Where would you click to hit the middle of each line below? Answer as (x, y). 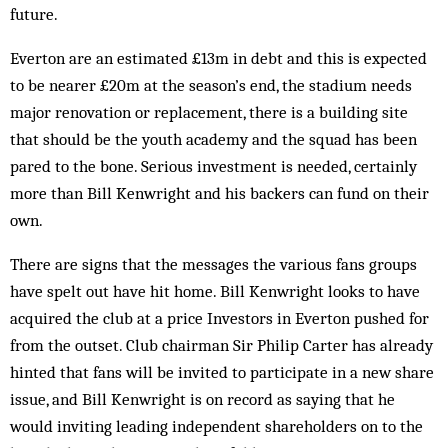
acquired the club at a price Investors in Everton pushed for (219, 318)
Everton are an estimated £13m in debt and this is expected (218, 58)
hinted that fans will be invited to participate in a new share (222, 372)
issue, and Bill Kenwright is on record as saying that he (202, 399)
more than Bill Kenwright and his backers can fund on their (219, 193)
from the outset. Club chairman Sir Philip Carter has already (221, 345)
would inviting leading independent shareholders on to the (216, 426)
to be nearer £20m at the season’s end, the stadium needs (211, 85)
